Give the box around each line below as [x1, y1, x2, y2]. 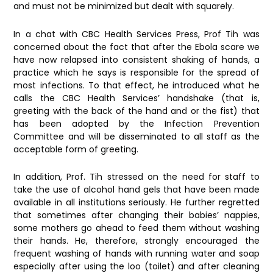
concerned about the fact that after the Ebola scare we [13, 40, 260, 53]
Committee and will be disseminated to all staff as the [13, 130, 260, 143]
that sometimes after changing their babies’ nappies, [13, 209, 260, 222]
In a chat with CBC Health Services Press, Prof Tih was [13, 27, 260, 40]
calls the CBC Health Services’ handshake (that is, [13, 91, 260, 104]
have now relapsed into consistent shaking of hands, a [13, 53, 260, 66]
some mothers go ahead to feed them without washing [13, 222, 260, 235]
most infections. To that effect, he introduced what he [13, 79, 260, 91]
